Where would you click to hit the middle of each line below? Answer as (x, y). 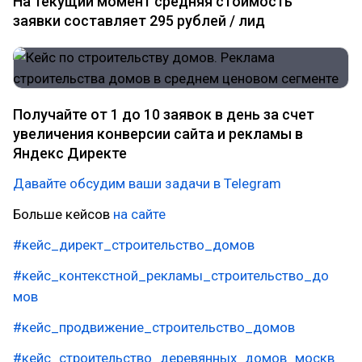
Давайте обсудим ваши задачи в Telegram (147, 183)
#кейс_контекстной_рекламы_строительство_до (171, 276)
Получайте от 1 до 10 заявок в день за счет (164, 114)
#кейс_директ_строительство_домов (134, 245)
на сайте (139, 214)
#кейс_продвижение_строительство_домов (154, 327)
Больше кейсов (63, 214)
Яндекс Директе (70, 153)
